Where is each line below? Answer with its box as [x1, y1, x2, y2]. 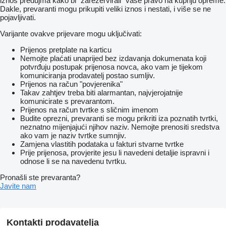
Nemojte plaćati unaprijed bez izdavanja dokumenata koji [20, 54, 206, 63]
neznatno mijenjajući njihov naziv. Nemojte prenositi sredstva [20, 123, 219, 132]
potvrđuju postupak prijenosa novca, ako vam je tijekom [20, 63, 203, 72]
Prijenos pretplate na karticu [20, 45, 111, 54]
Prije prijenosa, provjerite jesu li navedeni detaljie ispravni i [20, 148, 209, 157]
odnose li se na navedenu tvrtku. [20, 157, 127, 166]
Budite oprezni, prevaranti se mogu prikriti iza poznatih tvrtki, [20, 114, 218, 123]
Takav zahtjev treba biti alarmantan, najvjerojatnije [20, 88, 183, 97]
